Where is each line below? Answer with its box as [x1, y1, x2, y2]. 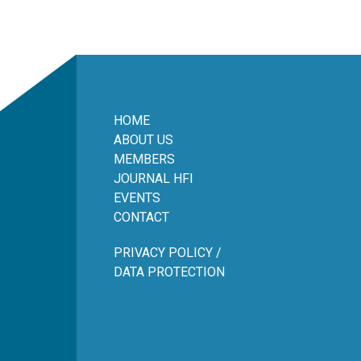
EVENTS [114, 190, 160, 205]
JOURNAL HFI [114, 171, 193, 186]
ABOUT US [114, 132, 173, 147]
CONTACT [114, 210, 169, 225]
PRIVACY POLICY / [114, 245, 222, 260]
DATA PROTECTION [114, 264, 225, 280]
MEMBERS [114, 151, 175, 167]
